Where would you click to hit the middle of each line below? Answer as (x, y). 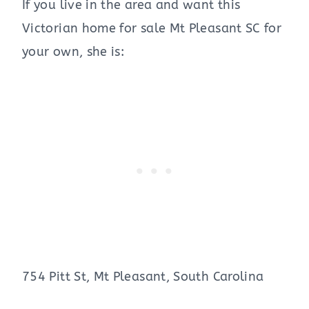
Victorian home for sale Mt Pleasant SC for (152, 28)
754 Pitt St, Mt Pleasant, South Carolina (143, 276)
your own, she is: (73, 51)
